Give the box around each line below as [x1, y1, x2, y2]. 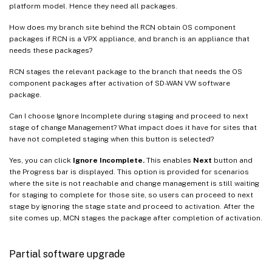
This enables [144, 156, 193, 165]
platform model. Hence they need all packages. [9, 2, 177, 11]
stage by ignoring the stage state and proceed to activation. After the [9, 202, 254, 211]
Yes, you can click [9, 156, 73, 165]
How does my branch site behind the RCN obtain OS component [9, 23, 236, 32]
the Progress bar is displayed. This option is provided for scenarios [9, 168, 249, 177]
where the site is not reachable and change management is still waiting [9, 179, 259, 188]
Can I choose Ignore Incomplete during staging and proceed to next [9, 112, 248, 121]
